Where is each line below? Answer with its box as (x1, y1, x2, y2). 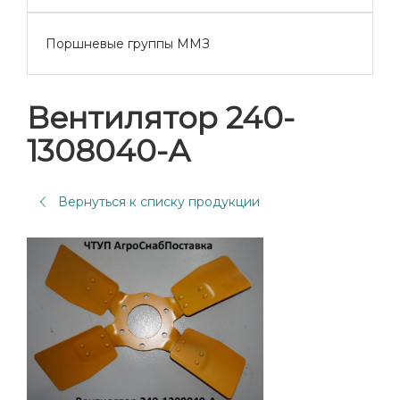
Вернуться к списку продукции (58, 194, 260, 210)
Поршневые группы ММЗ (46, 36, 210, 52)
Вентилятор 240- (27, 99, 295, 137)
